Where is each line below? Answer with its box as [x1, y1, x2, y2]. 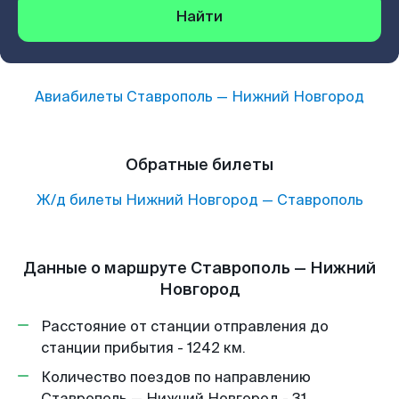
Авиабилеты [35, 87, 126, 106]
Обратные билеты [126, 154, 273, 175]
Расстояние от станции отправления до [41, 317, 329, 336]
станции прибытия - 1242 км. [41, 338, 246, 357]
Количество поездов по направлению [41, 368, 311, 387]
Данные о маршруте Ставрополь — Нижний [23, 257, 376, 279]
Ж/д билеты [36, 191, 122, 209]
